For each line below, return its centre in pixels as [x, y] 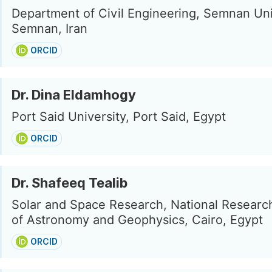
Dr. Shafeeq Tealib [70, 183]
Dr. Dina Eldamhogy [74, 95]
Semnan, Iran [49, 29]
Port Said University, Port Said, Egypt [119, 117]
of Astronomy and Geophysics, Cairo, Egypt [137, 220]
